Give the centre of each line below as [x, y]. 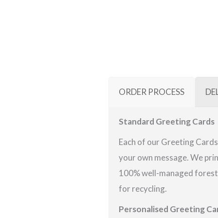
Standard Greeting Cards [166, 121]
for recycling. [143, 189]
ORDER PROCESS [151, 92]
